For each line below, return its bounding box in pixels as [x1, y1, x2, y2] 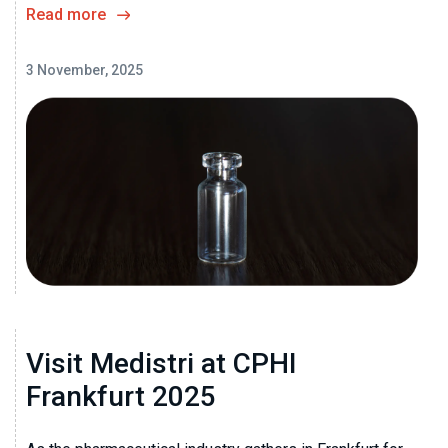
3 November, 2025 [26, 61, 143, 78]
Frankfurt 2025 [26, 380, 216, 414]
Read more [26, 4, 106, 24]
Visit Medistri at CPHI [26, 347, 297, 381]
